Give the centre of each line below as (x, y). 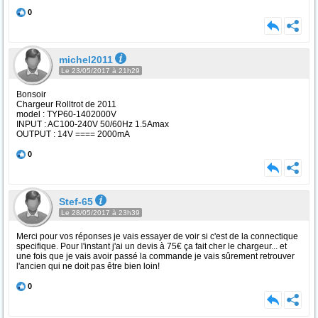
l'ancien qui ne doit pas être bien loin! (88, 266)
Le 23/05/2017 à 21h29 (100, 71)
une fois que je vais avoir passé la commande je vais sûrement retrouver (155, 256)
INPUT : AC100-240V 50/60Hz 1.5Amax (93, 124)
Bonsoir (31, 94)
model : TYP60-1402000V (66, 114)
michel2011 (86, 60)
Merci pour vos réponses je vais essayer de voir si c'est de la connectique (157, 236)
